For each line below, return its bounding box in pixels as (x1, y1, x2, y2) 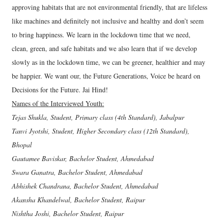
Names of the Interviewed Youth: (12, 99, 104, 108)
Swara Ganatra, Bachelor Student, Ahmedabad (12, 167, 142, 177)
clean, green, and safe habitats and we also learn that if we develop (12, 44, 197, 53)
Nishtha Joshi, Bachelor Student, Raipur (12, 209, 124, 218)
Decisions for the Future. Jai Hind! (12, 85, 108, 94)
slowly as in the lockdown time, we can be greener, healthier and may (12, 57, 205, 67)
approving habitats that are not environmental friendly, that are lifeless (12, 2, 207, 12)
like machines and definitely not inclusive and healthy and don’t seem (12, 16, 204, 26)
